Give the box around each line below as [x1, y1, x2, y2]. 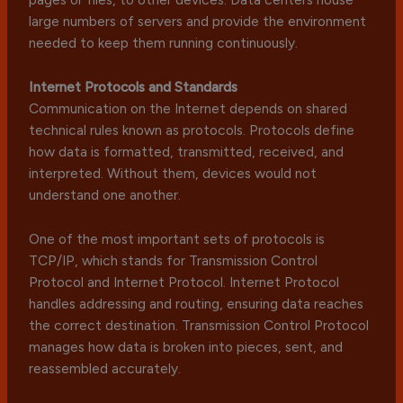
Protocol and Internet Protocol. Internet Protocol [29, 273, 340, 291]
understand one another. [29, 186, 182, 204]
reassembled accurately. [29, 359, 182, 377]
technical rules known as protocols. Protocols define [29, 121, 355, 139]
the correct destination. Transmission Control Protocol [29, 316, 370, 334]
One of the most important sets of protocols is [29, 229, 326, 247]
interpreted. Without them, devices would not [29, 165, 318, 183]
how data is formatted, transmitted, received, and [29, 143, 345, 161]
